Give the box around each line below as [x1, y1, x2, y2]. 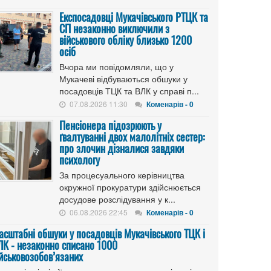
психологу [59, 152, 100, 168]
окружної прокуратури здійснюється [59, 181, 201, 193]
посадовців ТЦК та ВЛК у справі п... [59, 85, 199, 97]
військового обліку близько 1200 [59, 32, 192, 48]
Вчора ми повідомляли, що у [59, 60, 174, 73]
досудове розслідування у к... [59, 193, 175, 205]
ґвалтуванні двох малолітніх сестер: [59, 129, 205, 145]
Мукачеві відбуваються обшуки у [59, 73, 188, 85]
